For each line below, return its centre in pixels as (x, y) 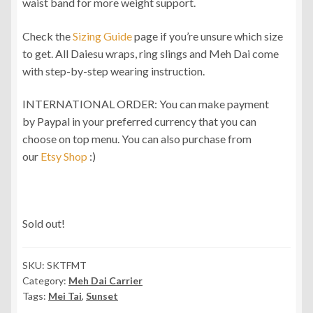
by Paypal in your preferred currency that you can (139, 122)
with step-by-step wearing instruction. (114, 71)
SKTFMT (67, 265)
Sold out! (44, 223)
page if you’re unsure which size (208, 36)
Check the (48, 36)
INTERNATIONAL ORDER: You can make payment (146, 104)
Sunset (102, 296)
